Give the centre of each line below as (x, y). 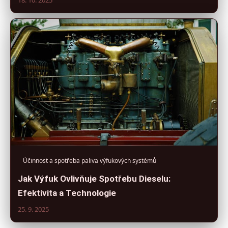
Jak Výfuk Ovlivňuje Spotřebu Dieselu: (94, 178)
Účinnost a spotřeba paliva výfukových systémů (90, 160)
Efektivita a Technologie (67, 193)
